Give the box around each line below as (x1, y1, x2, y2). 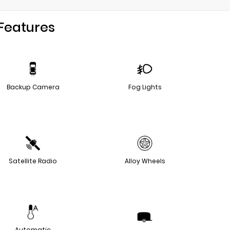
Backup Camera (6, 83, 60, 92)
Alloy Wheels (124, 157, 165, 166)
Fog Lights (128, 83, 162, 92)
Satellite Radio (9, 157, 57, 166)
